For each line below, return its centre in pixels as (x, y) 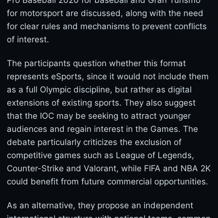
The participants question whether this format (96, 63)
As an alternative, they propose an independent (100, 205)
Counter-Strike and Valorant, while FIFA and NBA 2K (109, 168)
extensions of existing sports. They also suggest (101, 103)
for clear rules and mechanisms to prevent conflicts (107, 26)
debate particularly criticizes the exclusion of (94, 142)
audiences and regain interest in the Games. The (102, 129)
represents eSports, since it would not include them (108, 76)
